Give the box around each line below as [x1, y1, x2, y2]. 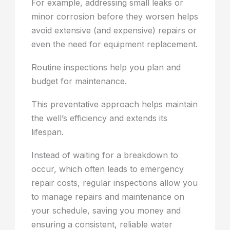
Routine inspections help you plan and [31, 62, 181, 73]
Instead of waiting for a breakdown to [31, 150, 179, 161]
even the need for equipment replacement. [31, 39, 198, 50]
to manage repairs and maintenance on [31, 191, 185, 202]
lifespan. [31, 127, 64, 138]
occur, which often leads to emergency [31, 164, 184, 175]
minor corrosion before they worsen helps [31, 11, 199, 22]
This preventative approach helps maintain [31, 99, 198, 110]
